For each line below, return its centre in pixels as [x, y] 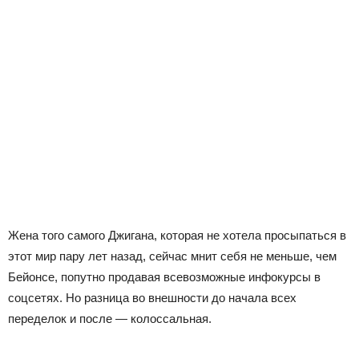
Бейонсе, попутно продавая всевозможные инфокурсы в [164, 276]
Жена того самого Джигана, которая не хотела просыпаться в [177, 235]
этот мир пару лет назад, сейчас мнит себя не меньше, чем [172, 256]
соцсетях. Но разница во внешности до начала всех [152, 297]
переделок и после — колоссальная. [110, 318]
